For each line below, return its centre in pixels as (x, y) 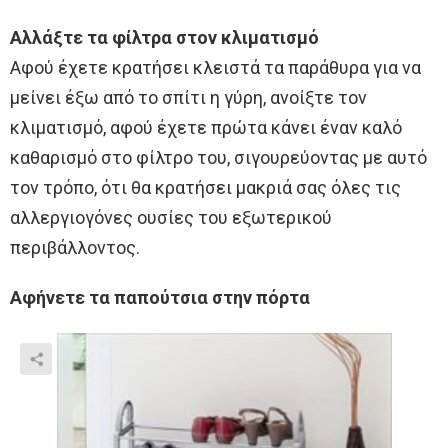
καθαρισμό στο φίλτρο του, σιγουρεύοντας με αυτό (218, 157)
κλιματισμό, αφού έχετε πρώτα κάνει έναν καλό (206, 127)
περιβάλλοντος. (75, 247)
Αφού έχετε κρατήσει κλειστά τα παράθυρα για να (215, 67)
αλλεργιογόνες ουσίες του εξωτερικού (171, 217)
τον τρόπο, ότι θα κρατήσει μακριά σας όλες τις (205, 187)
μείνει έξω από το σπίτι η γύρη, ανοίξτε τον (188, 97)
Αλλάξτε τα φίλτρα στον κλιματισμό (164, 37)
